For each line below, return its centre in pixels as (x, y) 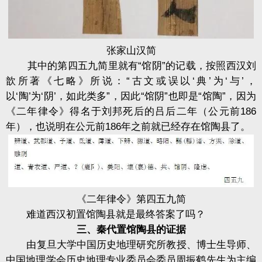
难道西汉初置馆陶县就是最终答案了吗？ (106, 214)
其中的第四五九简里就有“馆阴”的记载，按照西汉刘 (131, 66)
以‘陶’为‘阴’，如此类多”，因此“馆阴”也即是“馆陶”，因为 (131, 96)
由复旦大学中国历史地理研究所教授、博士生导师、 (131, 244)
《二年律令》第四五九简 (131, 199)
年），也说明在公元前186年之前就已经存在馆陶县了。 (128, 127)
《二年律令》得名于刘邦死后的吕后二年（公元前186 (131, 112)
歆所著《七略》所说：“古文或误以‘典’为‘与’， (131, 81)
